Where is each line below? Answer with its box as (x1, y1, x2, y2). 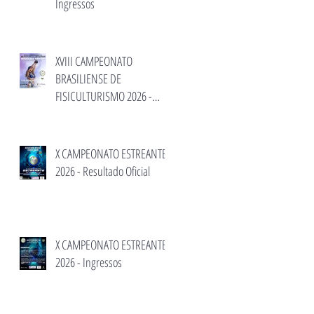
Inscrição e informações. (55, 105, 153, 122)
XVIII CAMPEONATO (55, 53, 132, 69)
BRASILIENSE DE (55, 70, 121, 87)
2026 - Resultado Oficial (55, 163, 150, 179)
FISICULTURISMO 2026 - (55, 88, 152, 104)
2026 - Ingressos (55, 254, 122, 271)
